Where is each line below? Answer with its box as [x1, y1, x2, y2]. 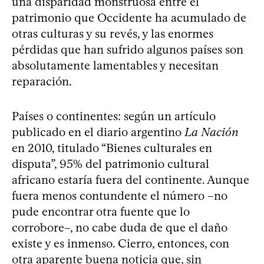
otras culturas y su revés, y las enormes [12, 26, 213, 41]
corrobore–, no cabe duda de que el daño [12, 220, 227, 235]
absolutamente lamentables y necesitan [12, 58, 219, 72]
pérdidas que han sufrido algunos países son [12, 42, 243, 57]
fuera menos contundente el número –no [12, 188, 227, 203]
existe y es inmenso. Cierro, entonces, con [12, 236, 229, 250]
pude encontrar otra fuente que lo [12, 204, 190, 219]
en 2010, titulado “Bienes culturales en [12, 140, 212, 155]
